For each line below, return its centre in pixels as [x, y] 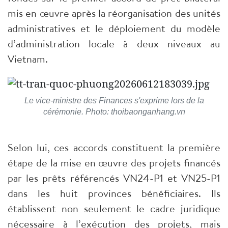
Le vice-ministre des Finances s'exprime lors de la [114, 101]
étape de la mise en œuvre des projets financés [114, 163]
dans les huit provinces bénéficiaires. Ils [114, 193]
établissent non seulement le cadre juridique [114, 209]
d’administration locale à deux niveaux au [114, 44]
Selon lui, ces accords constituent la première [114, 148]
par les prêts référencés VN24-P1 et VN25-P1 [114, 178]
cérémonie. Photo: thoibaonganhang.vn [114, 112]
